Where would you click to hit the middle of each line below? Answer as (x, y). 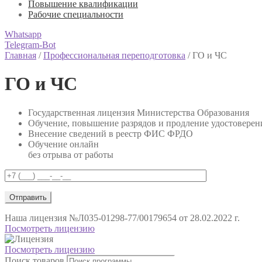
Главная (20, 55)
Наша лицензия (37, 218)
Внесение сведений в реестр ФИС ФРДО (111, 133)
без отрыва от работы (71, 154)
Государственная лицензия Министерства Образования (139, 112)
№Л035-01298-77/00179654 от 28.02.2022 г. (154, 218)
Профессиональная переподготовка (114, 55)
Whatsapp (23, 34)
